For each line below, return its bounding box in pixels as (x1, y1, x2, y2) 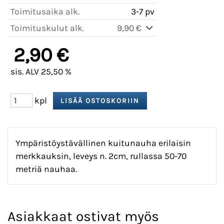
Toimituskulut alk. (10, 23, 84, 33)
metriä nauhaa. (15, 163, 77, 174)
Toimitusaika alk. (10, 6, 79, 17)
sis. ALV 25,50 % (10, 66, 71, 77)
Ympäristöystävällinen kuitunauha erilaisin (15, 137, 191, 148)
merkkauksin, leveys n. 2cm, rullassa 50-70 (15, 150, 186, 161)
